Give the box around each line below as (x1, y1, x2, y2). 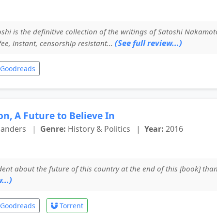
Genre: (40, 123, 66, 134)
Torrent (58, 201, 83, 210)
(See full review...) (115, 37, 182, 48)
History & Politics (66, 123, 132, 134)
